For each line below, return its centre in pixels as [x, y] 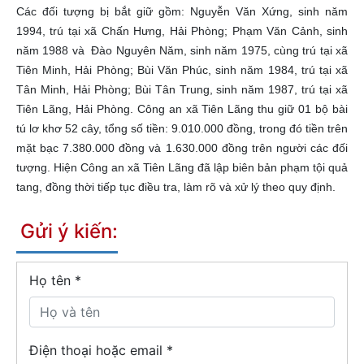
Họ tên [52, 281]
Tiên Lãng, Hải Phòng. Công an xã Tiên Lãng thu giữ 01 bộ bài [182, 109]
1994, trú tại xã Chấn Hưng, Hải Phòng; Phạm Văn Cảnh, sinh [182, 31]
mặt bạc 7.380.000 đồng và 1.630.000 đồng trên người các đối [182, 148]
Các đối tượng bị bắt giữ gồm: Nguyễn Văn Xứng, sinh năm [182, 12]
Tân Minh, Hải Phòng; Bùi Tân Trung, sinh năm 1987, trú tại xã [182, 90]
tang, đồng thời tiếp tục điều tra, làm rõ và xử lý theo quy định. [176, 187]
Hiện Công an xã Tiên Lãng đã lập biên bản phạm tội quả [201, 168]
